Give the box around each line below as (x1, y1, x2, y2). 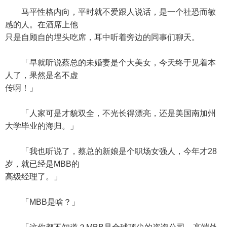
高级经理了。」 (5, 172, 62, 181)
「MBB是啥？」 (5, 198, 80, 206)
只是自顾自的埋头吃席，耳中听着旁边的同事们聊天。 (5, 33, 200, 42)
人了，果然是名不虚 (5, 71, 78, 80)
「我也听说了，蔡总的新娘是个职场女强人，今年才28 (5, 147, 217, 156)
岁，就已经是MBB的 (5, 160, 80, 168)
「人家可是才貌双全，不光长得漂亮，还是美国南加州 (5, 109, 216, 118)
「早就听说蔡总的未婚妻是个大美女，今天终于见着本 (5, 58, 216, 67)
